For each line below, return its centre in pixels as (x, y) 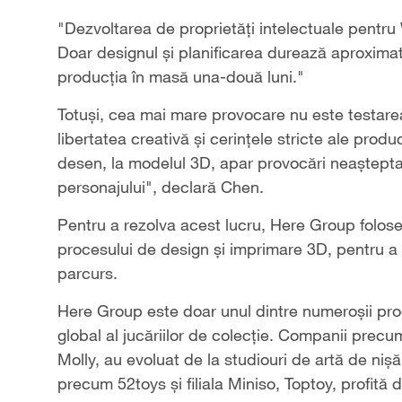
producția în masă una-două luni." (181, 77)
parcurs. (87, 273)
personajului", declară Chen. (161, 187)
